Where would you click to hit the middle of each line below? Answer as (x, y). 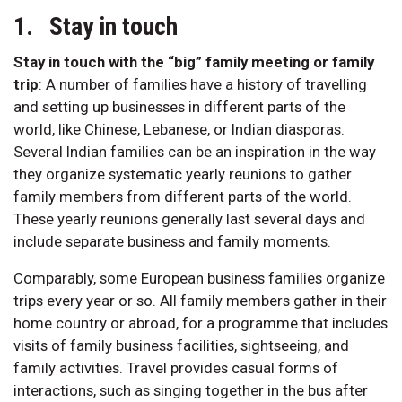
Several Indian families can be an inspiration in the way (195, 151)
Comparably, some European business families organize (199, 278)
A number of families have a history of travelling (206, 84)
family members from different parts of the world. (183, 196)
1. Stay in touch (96, 26)
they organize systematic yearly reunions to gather (183, 174)
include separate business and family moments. (172, 241)
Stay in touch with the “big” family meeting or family (194, 61)
